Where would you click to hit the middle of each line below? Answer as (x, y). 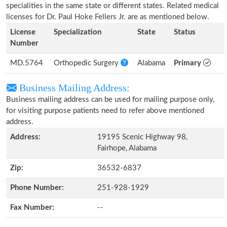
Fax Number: (32, 207)
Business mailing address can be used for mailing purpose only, (110, 100)
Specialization (78, 32)
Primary (188, 63)
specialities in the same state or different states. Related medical (112, 6)
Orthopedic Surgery (87, 63)
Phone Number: (37, 188)
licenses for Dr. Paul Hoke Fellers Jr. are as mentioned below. (108, 17)
